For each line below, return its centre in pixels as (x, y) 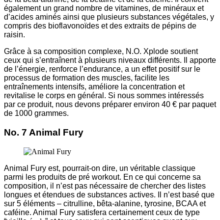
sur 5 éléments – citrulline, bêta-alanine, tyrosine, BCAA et (105, 203)
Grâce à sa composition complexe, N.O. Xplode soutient (101, 52)
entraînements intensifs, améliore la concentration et (94, 87)
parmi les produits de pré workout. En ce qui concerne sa (102, 177)
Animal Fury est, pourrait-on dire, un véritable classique (100, 168)
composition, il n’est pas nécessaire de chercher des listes (105, 186)
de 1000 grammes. (36, 113)
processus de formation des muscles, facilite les (87, 78)
